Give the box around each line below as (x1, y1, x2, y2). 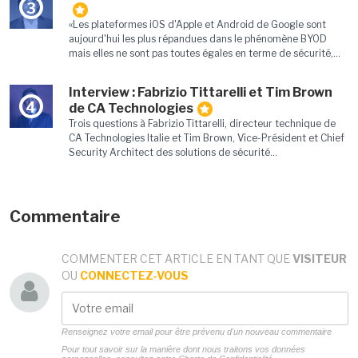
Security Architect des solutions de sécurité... (68, 146, 277, 159)
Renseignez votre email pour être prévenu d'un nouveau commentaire (61, 327, 332, 337)
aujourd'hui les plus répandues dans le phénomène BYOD (68, 32, 327, 45)
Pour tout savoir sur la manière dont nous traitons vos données (61, 344, 305, 355)
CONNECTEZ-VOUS (79, 268, 189, 283)
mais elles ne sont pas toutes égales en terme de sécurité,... (68, 46, 340, 59)
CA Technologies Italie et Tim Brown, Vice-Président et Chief (68, 132, 344, 145)
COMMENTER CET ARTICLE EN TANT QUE (61, 252, 292, 266)
